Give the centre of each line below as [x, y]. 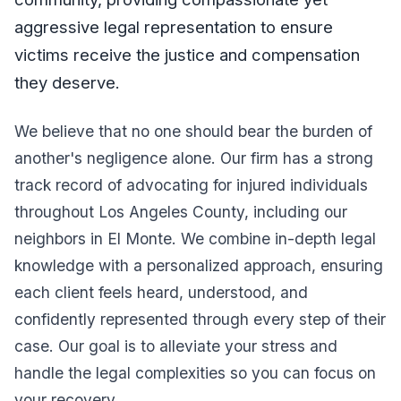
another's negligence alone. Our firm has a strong [194, 158]
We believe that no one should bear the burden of [194, 132]
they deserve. [68, 82]
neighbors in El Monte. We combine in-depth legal [196, 239]
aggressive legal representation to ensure [174, 26]
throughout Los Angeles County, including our [181, 212]
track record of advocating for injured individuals [192, 185]
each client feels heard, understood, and [162, 293]
